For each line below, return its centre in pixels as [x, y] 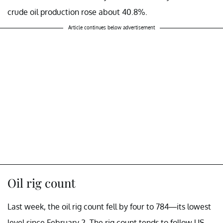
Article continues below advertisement [111, 27]
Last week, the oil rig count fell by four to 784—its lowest [109, 206]
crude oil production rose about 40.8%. [77, 12]
